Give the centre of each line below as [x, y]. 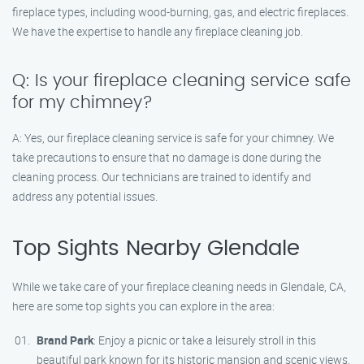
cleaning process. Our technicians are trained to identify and [162, 177]
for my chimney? [82, 103]
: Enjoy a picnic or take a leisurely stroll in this [205, 340]
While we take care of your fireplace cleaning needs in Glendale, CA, [179, 286]
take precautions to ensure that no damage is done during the [167, 157]
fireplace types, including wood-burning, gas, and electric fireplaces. [180, 12]
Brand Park [65, 340]
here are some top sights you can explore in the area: [143, 306]
